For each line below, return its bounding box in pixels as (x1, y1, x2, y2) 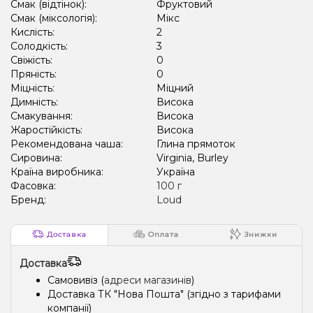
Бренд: (10, 193, 49, 206)
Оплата (148, 230, 180, 240)
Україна (156, 165, 195, 178)
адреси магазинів (104, 273, 191, 286)
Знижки (244, 230, 277, 240)
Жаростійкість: (10, 123, 85, 136)
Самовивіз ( (48, 273, 104, 286)
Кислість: (10, 25, 57, 38)
